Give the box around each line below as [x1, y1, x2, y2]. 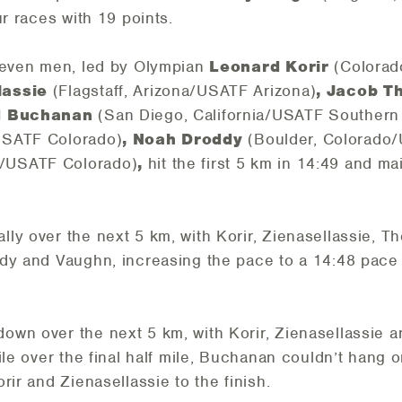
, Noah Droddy [122, 129, 249, 150]
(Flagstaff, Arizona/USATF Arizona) [52, 81, 317, 101]
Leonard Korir [209, 57, 335, 77]
